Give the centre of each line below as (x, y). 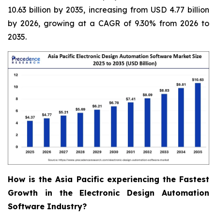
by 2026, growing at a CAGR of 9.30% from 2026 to (108, 23)
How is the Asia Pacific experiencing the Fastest (108, 179)
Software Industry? (47, 207)
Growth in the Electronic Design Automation (108, 193)
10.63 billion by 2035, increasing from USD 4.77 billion (108, 10)
